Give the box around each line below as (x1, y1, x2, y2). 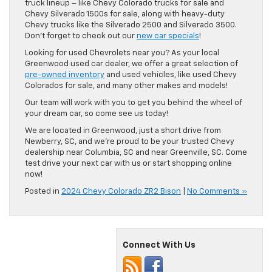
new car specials (137, 32, 199, 41)
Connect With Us (123, 241, 195, 250)
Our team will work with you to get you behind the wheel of (25, 99, 242, 107)
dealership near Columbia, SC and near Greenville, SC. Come (25, 149, 247, 157)
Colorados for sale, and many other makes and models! (25, 82, 228, 90)
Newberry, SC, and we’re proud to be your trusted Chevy (25, 138, 234, 146)
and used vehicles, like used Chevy (104, 71, 237, 80)
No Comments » (187, 188, 247, 196)
